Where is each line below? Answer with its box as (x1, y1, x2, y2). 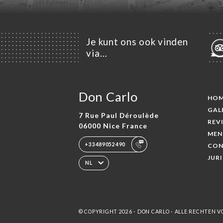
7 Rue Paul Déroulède (78, 111, 159, 119)
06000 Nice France (78, 121, 147, 130)
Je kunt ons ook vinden (86, 36, 188, 48)
